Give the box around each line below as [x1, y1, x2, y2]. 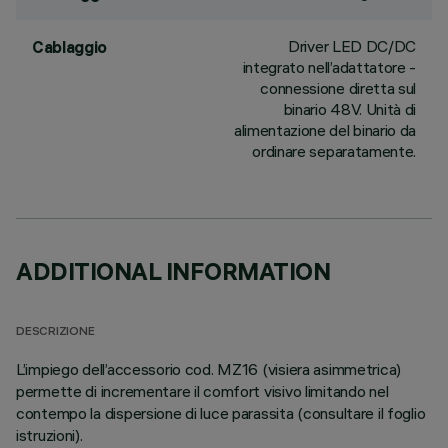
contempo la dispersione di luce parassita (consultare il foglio [16, 403, 426, 423]
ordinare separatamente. [252, 141, 416, 161]
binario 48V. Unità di [283, 99, 416, 119]
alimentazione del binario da [233, 120, 416, 140]
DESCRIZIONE [16, 326, 95, 339]
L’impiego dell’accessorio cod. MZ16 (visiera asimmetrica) [16, 359, 402, 379]
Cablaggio [32, 37, 108, 57]
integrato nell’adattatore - [242, 57, 416, 77]
